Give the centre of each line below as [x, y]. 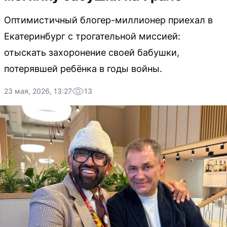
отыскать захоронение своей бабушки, [92, 52]
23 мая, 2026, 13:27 [38, 91]
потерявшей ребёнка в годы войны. [83, 69]
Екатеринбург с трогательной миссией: [92, 36]
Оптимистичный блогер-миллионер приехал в [108, 20]
